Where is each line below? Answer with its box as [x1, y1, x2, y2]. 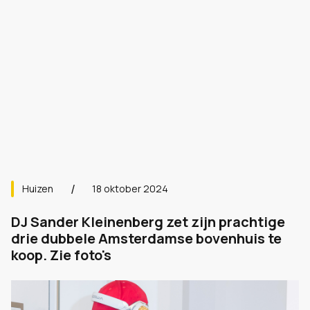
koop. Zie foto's [11, 246, 111, 264]
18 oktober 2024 [92, 182, 168, 195]
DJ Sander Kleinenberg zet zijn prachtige [11, 212, 285, 231]
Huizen [22, 182, 53, 195]
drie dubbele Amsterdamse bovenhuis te [11, 229, 282, 248]
